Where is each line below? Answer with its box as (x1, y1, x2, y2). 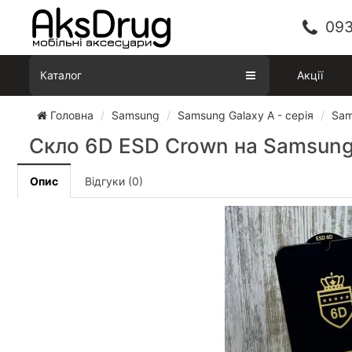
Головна (47, 108, 93, 122)
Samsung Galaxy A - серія (178, 108, 313, 122)
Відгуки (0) (85, 174, 143, 188)
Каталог (40, 68, 82, 82)
